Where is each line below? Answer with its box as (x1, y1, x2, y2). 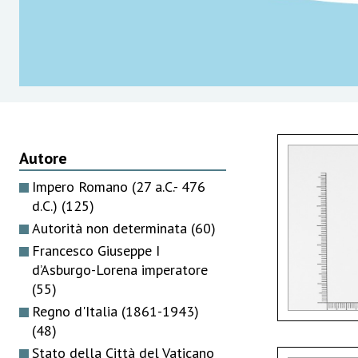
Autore (19, 147, 67, 169)
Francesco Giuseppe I (32, 241, 160, 260)
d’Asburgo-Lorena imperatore (32, 260, 208, 279)
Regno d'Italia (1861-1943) (32, 301, 199, 320)
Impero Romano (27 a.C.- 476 (32, 177, 205, 196)
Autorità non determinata (32, 218, 191, 237)
